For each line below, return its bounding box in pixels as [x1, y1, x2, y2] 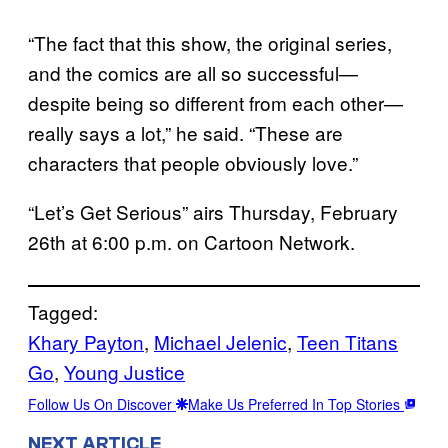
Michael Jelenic [154, 327, 287, 355]
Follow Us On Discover [28, 393, 176, 414]
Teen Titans [297, 327, 398, 355]
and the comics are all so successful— [28, 58, 358, 86]
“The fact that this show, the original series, [28, 28, 392, 56]
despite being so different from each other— [28, 88, 403, 116]
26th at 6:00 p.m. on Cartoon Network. [28, 227, 355, 255]
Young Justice [64, 357, 185, 385]
